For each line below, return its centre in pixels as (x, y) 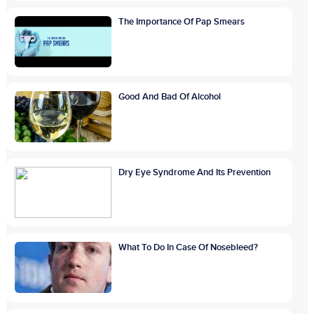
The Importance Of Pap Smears (182, 22)
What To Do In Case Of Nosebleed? (189, 248)
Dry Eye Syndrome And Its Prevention (195, 172)
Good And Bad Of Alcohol (170, 97)
